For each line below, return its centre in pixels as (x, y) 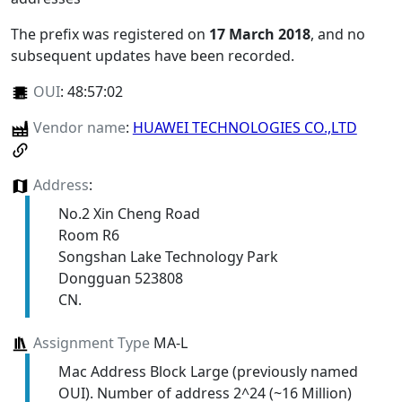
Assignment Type (91, 342)
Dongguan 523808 (120, 278)
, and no (338, 34)
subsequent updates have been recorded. (153, 55)
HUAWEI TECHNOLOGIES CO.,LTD (245, 127)
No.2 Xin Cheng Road (129, 213)
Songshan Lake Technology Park (168, 256)
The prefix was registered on (110, 34)
